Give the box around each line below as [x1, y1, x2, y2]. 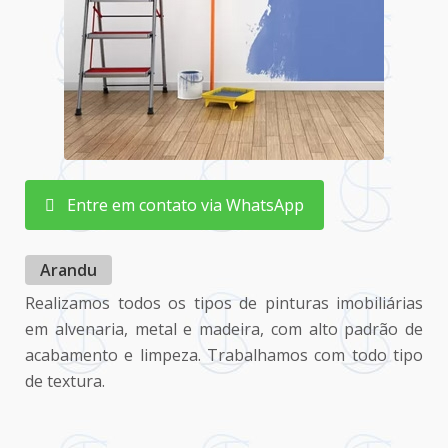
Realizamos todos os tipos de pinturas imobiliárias [25, 291, 423, 314]
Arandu [40, 258, 97, 281]
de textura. [25, 369, 105, 392]
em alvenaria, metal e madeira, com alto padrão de [25, 317, 423, 340]
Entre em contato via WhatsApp [55, 193, 304, 216]
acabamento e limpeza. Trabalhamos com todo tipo [25, 343, 423, 366]
